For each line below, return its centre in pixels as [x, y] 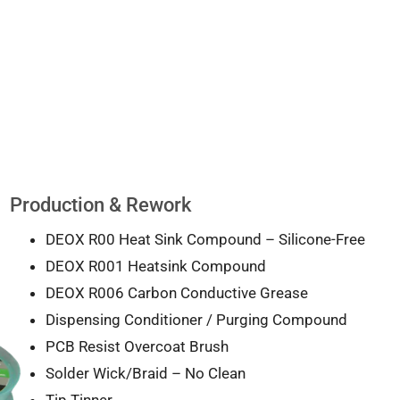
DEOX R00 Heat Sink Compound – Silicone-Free [205, 239]
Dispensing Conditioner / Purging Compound [196, 319]
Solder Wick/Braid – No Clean [145, 373]
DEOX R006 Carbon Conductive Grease [176, 292]
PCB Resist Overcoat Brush [137, 346]
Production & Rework [100, 204]
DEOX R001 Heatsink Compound [155, 266]
